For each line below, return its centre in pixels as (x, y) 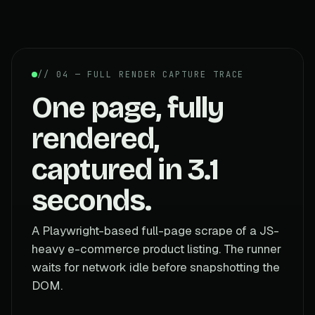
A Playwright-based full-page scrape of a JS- (155, 230)
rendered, (96, 138)
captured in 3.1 (126, 169)
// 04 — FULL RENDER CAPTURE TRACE (141, 74)
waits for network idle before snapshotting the (156, 267)
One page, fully (128, 107)
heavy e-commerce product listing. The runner (156, 249)
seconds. (92, 200)
